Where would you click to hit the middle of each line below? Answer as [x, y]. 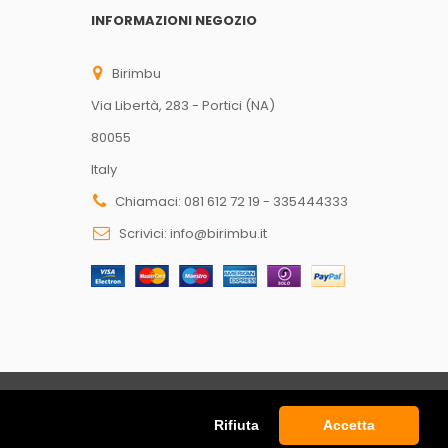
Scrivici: [144, 233]
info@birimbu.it [218, 233]
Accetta [349, 425]
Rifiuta [236, 425]
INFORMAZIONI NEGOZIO [174, 20]
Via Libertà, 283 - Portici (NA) [183, 105]
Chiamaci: [149, 201]
